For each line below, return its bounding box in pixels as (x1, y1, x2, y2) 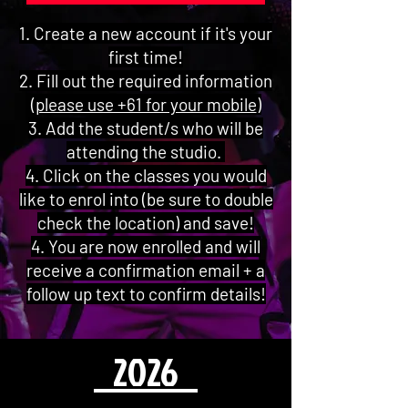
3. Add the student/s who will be (28, 117, 263, 138)
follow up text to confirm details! (25, 283, 266, 304)
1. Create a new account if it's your (19, 23, 272, 44)
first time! (108, 46, 183, 67)
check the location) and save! (37, 212, 254, 233)
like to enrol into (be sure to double (18, 189, 273, 209)
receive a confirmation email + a (26, 260, 265, 280)
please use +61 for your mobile (35, 94, 257, 115)
